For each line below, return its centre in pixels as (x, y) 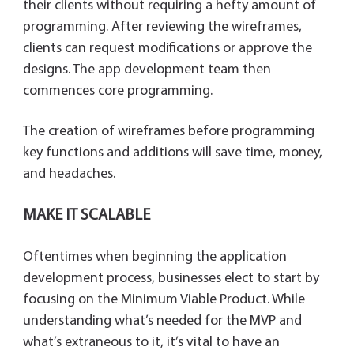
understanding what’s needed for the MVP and (162, 322)
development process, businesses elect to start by (171, 279)
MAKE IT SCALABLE (86, 216)
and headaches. (69, 175)
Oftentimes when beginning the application (154, 258)
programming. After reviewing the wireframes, (162, 28)
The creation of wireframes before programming (168, 132)
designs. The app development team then (147, 70)
